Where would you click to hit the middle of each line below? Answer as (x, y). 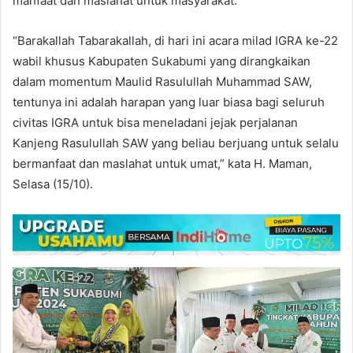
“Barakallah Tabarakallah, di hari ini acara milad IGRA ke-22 (175, 41)
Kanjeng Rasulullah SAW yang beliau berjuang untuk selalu (176, 143)
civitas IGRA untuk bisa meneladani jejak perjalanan (155, 123)
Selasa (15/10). (53, 184)
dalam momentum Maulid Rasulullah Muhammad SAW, (162, 82)
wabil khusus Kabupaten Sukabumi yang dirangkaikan (162, 61)
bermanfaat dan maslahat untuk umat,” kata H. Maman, (162, 164)
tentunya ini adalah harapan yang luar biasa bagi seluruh (169, 102)
